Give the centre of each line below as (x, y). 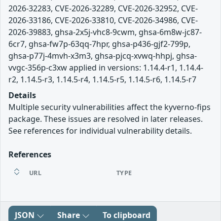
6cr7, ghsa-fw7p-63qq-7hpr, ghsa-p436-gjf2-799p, (99, 44)
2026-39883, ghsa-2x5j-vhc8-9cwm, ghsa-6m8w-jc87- (105, 32)
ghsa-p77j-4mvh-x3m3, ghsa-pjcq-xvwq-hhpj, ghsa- (103, 56)
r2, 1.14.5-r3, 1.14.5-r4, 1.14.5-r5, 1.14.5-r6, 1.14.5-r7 (102, 79)
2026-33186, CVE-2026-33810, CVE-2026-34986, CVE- (103, 20)
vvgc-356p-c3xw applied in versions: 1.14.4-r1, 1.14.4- (106, 68)
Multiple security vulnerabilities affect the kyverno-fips (110, 107)
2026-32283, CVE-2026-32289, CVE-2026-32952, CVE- (103, 8)
